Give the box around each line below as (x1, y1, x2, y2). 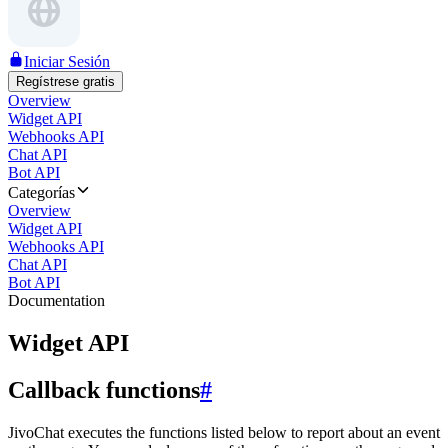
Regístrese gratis (16, 74, 115, 89)
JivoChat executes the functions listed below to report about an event (8, 423, 440, 441)
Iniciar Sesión (24, 53, 110, 70)
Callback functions (8, 376, 200, 403)
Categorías (8, 184, 75, 201)
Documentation (8, 292, 105, 309)
